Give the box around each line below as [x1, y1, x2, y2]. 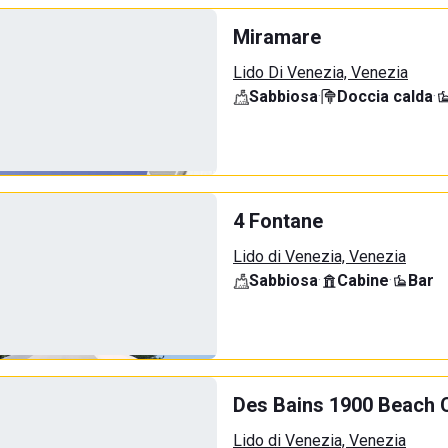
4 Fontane [233, 209, 323, 233]
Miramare [233, 25, 321, 49]
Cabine [337, 271, 389, 290]
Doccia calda [337, 87, 433, 106]
